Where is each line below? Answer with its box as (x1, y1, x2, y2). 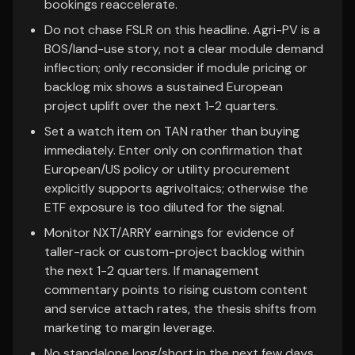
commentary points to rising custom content (44, 281, 307, 298)
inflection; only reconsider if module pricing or (44, 59, 307, 76)
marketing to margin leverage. (44, 319, 215, 336)
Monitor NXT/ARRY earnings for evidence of (44, 224, 294, 241)
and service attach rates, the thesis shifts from (44, 300, 316, 317)
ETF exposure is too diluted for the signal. (44, 199, 284, 216)
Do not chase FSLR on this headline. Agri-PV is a (44, 21, 320, 38)
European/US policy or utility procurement (44, 161, 290, 177)
